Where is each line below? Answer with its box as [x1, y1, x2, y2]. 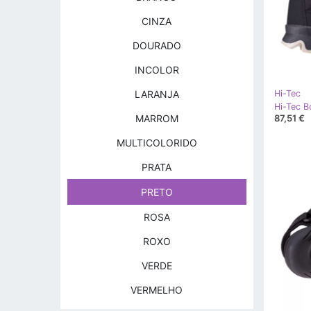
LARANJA [134, 88, 179, 100]
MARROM [135, 112, 178, 124]
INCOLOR [134, 64, 179, 76]
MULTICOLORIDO [116, 137, 197, 149]
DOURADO [132, 40, 181, 51]
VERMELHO [131, 284, 183, 296]
